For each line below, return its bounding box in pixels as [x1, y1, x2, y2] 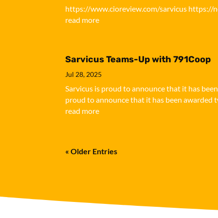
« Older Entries [65, 146, 118, 156]
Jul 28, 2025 [65, 70, 102, 78]
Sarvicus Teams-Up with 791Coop [65, 54, 211, 65]
